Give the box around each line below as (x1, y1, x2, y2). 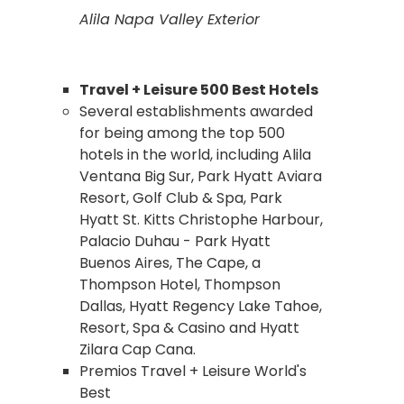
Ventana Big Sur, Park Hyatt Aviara (79, 165, 322, 187)
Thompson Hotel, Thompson (79, 273, 280, 295)
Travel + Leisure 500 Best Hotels (79, 78, 318, 100)
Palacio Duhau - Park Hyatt (79, 230, 271, 252)
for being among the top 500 (79, 122, 285, 143)
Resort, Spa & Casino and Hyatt (79, 317, 299, 338)
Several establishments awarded (79, 100, 313, 122)
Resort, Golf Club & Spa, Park (79, 187, 282, 208)
